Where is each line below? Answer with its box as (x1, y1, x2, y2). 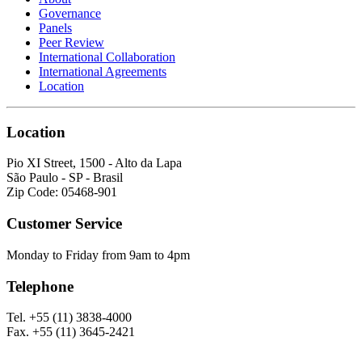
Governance (39, 6, 101, 20)
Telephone (6, 277, 74, 295)
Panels (39, 20, 72, 35)
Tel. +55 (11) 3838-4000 (6, 310, 132, 325)
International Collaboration (39, 49, 175, 64)
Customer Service (6, 215, 122, 233)
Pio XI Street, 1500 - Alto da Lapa (6, 156, 182, 170)
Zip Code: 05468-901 (6, 185, 117, 200)
